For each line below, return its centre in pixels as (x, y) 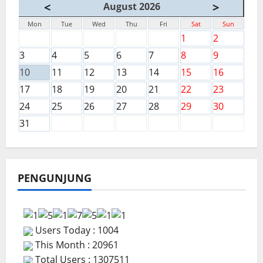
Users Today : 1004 (76, 230)
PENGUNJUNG (55, 178)
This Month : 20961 (76, 245)
